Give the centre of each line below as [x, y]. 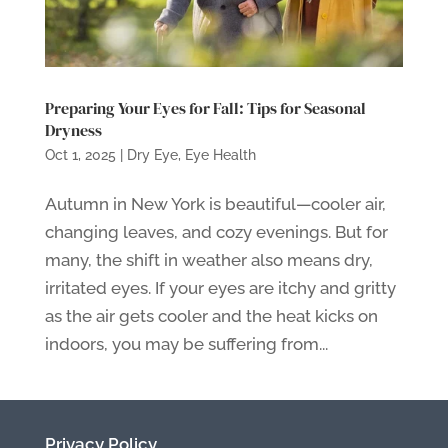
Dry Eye [152, 154]
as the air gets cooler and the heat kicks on [211, 315]
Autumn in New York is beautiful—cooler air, [215, 203]
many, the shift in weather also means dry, [208, 259]
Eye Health [220, 154]
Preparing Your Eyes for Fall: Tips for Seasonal [205, 107]
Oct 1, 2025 [80, 154]
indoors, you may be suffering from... [186, 343]
